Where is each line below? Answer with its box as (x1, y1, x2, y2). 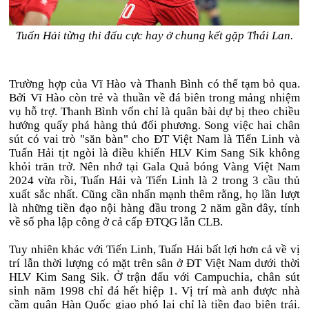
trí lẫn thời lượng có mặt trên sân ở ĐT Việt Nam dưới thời (9, 257, 300, 270)
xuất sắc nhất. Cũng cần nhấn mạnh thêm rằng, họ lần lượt (9, 188, 300, 201)
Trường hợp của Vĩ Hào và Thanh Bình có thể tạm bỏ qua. (9, 77, 300, 90)
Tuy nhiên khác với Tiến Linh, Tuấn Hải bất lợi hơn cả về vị (9, 243, 300, 256)
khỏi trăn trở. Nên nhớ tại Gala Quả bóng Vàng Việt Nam (9, 160, 300, 173)
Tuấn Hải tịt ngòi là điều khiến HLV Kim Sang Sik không (9, 146, 300, 159)
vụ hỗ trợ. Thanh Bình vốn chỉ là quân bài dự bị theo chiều (9, 105, 300, 118)
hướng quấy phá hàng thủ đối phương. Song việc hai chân (9, 119, 300, 132)
